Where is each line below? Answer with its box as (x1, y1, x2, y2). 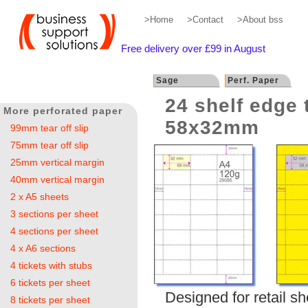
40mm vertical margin (10, 174, 104, 186)
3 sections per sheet (10, 208, 98, 220)
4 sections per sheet (10, 225, 98, 237)
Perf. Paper (227, 76, 279, 85)
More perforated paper (3, 105, 122, 117)
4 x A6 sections (10, 243, 76, 254)
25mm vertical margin (10, 157, 104, 168)
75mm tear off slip (10, 140, 89, 151)
